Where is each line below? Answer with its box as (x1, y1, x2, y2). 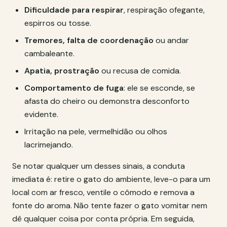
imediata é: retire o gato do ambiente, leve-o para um (12, 174, 210, 184)
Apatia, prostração (24, 65, 99, 76)
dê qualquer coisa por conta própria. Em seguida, (12, 213, 195, 224)
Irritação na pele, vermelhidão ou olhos (24, 126, 167, 137)
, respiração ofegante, (124, 5, 205, 15)
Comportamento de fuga (24, 83, 124, 93)
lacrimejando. (24, 139, 73, 150)
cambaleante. (24, 48, 74, 59)
